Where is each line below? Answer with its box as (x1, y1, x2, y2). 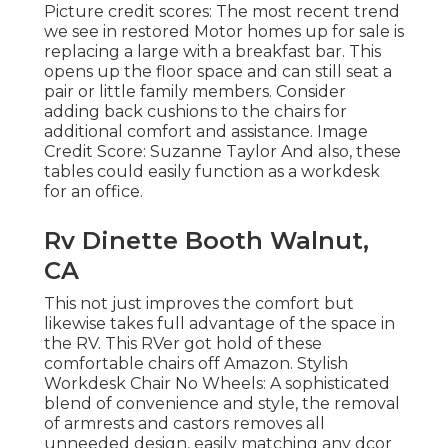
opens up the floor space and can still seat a (44, 61, 392, 81)
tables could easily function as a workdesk (44, 161, 380, 181)
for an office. (44, 181, 143, 201)
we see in (44, 21, 121, 41)
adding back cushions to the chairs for (44, 101, 347, 121)
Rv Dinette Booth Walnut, (44, 225, 369, 255)
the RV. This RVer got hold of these (44, 333, 322, 353)
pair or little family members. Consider (44, 81, 346, 101)
